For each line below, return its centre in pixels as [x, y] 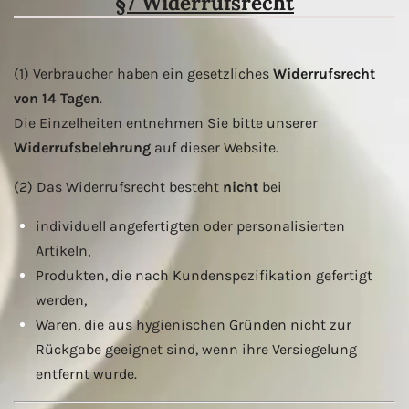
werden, [61, 300]
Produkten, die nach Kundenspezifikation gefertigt [204, 276]
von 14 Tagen [57, 99]
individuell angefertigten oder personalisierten [190, 226]
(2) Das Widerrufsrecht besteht [118, 187]
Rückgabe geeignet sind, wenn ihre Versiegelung [196, 350]
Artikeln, [63, 251]
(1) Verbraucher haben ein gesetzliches [143, 74]
